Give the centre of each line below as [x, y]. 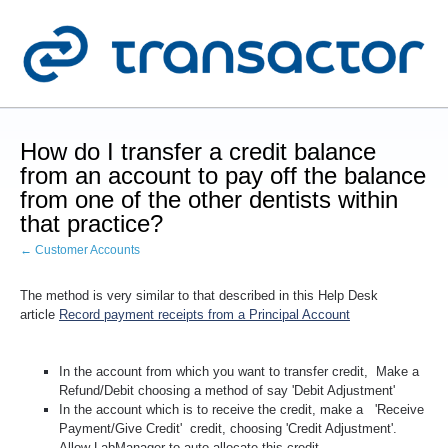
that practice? [91, 223]
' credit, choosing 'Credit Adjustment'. [289, 429]
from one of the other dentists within [209, 199]
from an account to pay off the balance [223, 175]
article [39, 314]
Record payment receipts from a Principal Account [204, 314]
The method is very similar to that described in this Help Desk [199, 295]
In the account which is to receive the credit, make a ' [218, 410]
